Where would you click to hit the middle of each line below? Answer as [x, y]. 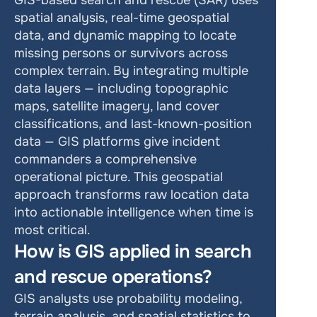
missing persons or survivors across [121, 53]
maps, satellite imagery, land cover [117, 106]
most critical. [52, 230]
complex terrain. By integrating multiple [131, 71]
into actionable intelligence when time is [134, 212]
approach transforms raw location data [132, 195]
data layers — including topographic [121, 88]
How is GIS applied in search [133, 252]
